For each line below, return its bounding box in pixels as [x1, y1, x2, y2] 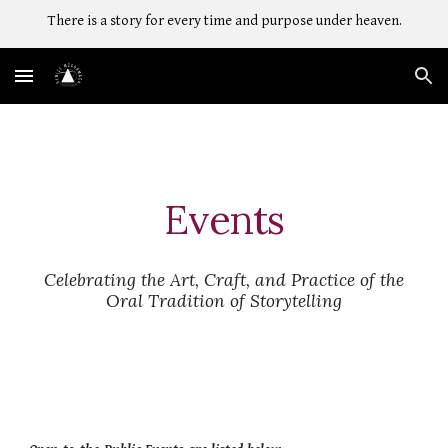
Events [164, 194, 284, 245]
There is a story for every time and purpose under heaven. [46, 11, 402, 29]
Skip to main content [16, 28, 158, 46]
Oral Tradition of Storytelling [106, 290, 342, 312]
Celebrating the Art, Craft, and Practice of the [44, 269, 404, 291]
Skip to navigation [307, 28, 432, 46]
